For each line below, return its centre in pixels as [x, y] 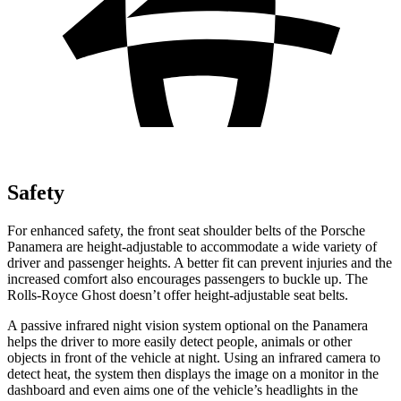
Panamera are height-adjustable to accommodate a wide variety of [192, 246]
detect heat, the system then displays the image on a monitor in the [193, 373]
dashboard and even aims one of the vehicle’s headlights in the [183, 389]
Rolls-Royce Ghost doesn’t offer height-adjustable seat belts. [178, 294]
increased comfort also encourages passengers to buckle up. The [188, 278]
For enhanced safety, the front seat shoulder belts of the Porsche [186, 230]
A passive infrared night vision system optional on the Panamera [188, 325]
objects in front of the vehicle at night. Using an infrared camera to [194, 357]
